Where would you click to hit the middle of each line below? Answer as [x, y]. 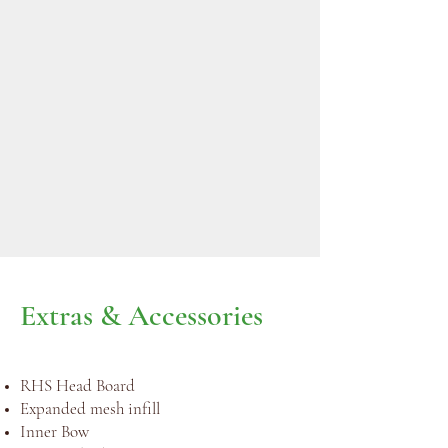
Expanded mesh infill [92, 408]
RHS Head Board [79, 385]
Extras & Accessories [141, 315]
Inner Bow [54, 431]
